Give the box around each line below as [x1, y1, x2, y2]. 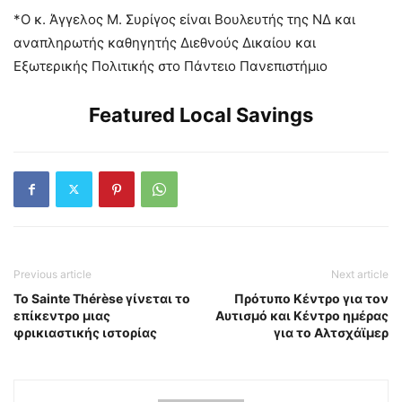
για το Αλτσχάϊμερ [274, 324, 389, 340]
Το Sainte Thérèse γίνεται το [13, 290, 190, 306]
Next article [331, 267, 389, 281]
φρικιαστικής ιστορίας [13, 324, 157, 340]
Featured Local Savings [89, 102, 313, 127]
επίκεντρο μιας [13, 307, 110, 323]
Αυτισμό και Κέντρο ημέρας [215, 307, 389, 323]
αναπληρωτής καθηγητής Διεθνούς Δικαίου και [13, 33, 316, 51]
